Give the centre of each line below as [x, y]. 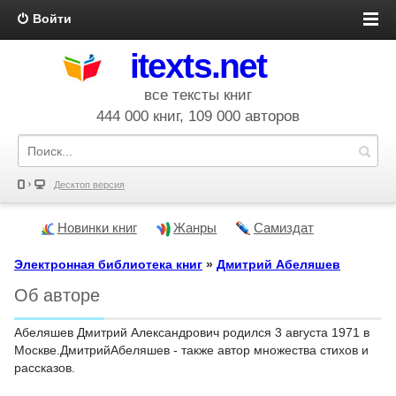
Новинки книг [97, 228]
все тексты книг [198, 95]
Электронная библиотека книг [108, 264]
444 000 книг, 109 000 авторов [198, 116]
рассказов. [45, 368]
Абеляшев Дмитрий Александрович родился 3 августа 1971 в [192, 332]
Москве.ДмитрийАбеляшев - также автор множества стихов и [191, 350]
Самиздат [283, 228]
